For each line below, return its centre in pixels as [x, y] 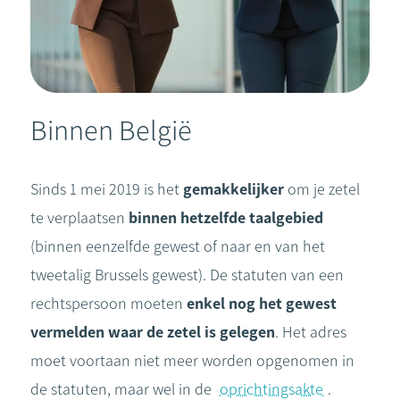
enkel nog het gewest [262, 304]
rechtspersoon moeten [108, 304]
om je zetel [322, 189]
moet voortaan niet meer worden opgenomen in [192, 361]
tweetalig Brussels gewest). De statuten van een [187, 275]
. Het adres [311, 332]
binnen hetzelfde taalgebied [226, 218]
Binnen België [111, 130]
